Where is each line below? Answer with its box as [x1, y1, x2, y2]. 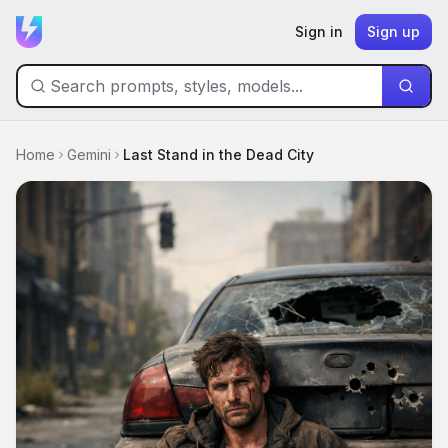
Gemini [67, 146, 111, 163]
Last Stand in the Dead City [123, 146, 314, 163]
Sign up [367, 23, 420, 40]
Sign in [295, 23, 343, 40]
